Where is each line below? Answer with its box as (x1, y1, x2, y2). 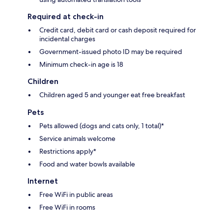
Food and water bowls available (39, 159, 135, 168)
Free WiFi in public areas (39, 190, 113, 199)
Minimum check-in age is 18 (39, 59, 123, 69)
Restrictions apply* (39, 146, 96, 156)
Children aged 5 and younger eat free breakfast (39, 90, 185, 99)
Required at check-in (27, 11, 104, 21)
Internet (27, 176, 58, 186)
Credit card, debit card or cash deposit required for (39, 25, 196, 34)
